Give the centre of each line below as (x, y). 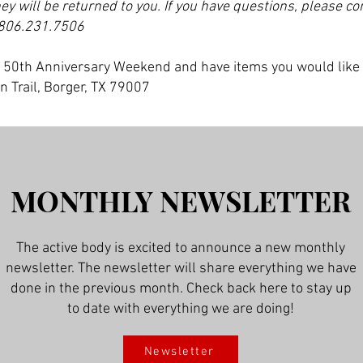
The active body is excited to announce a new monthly (181, 248)
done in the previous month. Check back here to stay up (181, 289)
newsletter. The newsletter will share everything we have (181, 269)
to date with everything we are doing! (181, 309)
